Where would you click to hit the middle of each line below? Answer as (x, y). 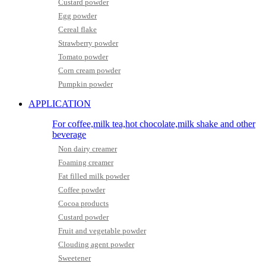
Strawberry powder (88, 43)
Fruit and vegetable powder (102, 231)
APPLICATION (60, 104)
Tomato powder (83, 57)
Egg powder (77, 16)
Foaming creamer (86, 162)
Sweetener (75, 258)
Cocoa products (83, 203)
